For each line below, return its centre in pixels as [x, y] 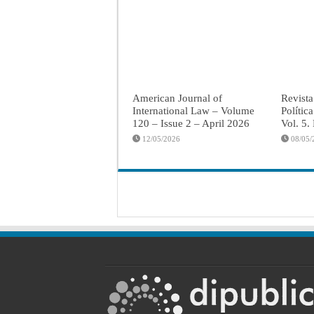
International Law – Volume [193, 110]
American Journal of [177, 97]
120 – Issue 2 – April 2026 [191, 123]
